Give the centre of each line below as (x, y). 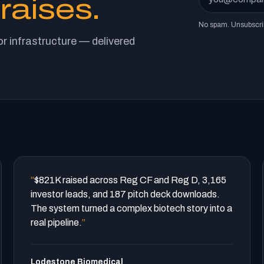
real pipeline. (56, 222)
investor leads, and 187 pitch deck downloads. (125, 194)
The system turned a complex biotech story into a (131, 208)
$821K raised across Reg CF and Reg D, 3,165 (130, 180)
